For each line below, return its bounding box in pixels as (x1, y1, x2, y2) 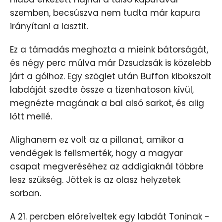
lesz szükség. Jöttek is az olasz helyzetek (10, 174, 180, 186)
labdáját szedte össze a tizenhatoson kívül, (10, 84, 194, 96)
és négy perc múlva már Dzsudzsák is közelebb (10, 57, 211, 69)
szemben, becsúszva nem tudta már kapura (10, 7, 200, 19)
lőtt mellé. (10, 111, 52, 123)
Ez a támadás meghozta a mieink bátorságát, (10, 44, 208, 56)
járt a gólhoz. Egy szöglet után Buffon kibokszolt (10, 70, 212, 83)
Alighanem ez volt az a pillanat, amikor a (10, 134, 184, 146)
